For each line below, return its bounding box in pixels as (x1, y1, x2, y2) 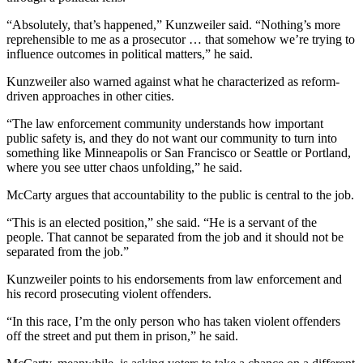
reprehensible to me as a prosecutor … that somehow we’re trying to (6, 32, 355, 46)
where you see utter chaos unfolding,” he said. (6, 160, 242, 174)
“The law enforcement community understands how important (6, 116, 323, 130)
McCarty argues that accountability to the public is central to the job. (6, 187, 354, 202)
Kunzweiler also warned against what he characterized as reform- (6, 74, 340, 88)
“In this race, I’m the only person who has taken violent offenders (6, 314, 340, 328)
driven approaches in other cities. (6, 88, 174, 103)
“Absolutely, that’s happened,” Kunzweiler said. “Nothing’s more (6, 17, 340, 32)
